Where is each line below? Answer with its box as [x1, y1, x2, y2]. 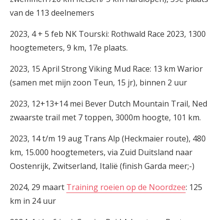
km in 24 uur [10, 195, 56, 206]
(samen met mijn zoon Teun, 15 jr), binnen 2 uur [10, 77, 187, 88]
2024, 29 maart [10, 182, 66, 192]
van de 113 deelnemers [10, 7, 94, 18]
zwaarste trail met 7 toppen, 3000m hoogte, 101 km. [10, 112, 201, 123]
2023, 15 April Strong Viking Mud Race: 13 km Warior [10, 63, 203, 74]
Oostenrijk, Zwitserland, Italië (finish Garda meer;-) [10, 161, 194, 171]
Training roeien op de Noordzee [66, 182, 186, 192]
